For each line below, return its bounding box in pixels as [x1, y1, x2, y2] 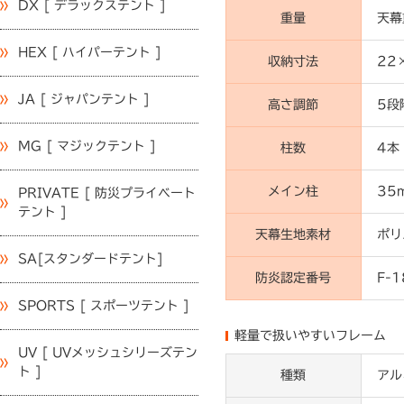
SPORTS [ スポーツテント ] [18, 299, 189, 313]
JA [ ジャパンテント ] [18, 93, 150, 106]
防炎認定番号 [255, 271, 332, 285]
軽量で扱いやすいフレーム [234, 329, 386, 343]
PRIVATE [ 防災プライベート [18, 187, 196, 200]
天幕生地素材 [255, 228, 332, 242]
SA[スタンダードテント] [18, 252, 163, 266]
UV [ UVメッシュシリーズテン [18, 346, 197, 360]
